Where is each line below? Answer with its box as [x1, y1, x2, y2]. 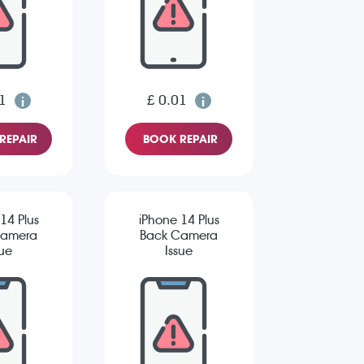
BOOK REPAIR [143, 132, 218, 146]
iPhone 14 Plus [138, 212, 219, 228]
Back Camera [140, 227, 218, 244]
